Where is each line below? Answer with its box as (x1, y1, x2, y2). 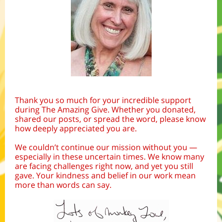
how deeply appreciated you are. (15, 123, 137, 134)
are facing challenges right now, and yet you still (15, 161, 193, 171)
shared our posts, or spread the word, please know (15, 113, 206, 124)
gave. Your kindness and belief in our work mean (15, 170, 196, 181)
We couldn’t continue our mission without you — (15, 142, 197, 153)
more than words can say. (15, 179, 111, 190)
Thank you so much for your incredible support (15, 95, 191, 106)
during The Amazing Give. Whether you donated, (15, 104, 196, 115)
